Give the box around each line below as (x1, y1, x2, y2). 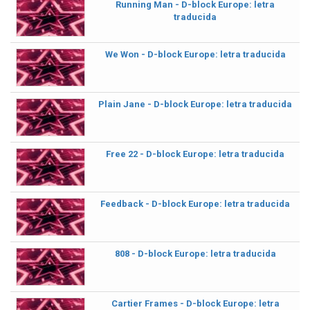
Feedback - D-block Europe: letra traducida (100, 199, 290, 209)
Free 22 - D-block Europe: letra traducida (106, 149, 284, 159)
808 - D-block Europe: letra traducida (114, 248, 276, 259)
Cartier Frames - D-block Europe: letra (111, 298, 280, 309)
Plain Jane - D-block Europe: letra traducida (98, 99, 292, 109)
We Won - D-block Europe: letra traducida (104, 49, 286, 60)
